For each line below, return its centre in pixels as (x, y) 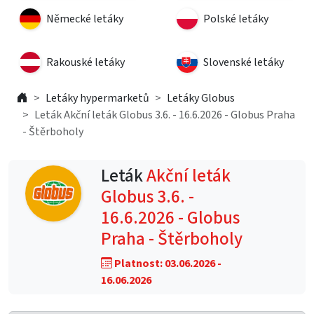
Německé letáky (85, 19)
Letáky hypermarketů (97, 98)
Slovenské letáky (244, 62)
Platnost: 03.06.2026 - (167, 264)
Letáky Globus (201, 98)
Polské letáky (236, 19)
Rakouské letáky (86, 62)
